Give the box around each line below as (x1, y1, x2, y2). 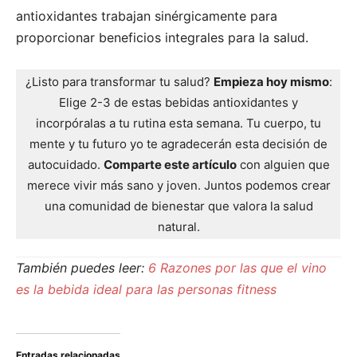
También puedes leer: (16, 259, 148, 276)
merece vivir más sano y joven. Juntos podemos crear (26, 177, 331, 193)
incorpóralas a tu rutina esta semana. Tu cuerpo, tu (36, 115, 321, 131)
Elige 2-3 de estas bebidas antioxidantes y (59, 94, 298, 110)
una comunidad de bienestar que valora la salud (44, 198, 313, 214)
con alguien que (236, 156, 330, 172)
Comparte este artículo (103, 156, 237, 172)
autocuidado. (27, 156, 104, 172)
